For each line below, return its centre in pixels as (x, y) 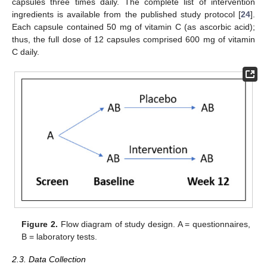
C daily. (26, 52)
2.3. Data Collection (49, 259)
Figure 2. (40, 224)
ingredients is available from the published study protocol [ (126, 14)
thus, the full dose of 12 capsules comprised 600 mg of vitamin (133, 39)
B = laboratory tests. (60, 236)
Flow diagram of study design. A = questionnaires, (154, 224)
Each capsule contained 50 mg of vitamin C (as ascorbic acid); (133, 27)
